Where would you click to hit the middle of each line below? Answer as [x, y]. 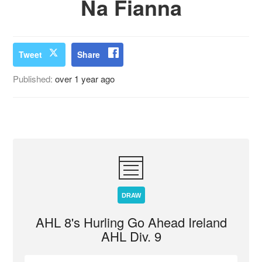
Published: [34, 79]
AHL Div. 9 [131, 236]
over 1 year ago [85, 79]
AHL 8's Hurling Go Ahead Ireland [131, 222]
